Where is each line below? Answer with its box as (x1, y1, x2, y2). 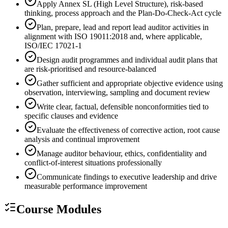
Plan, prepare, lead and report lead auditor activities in (37, 23, 209, 32)
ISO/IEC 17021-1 (24, 41, 82, 50)
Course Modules (16, 203, 101, 216)
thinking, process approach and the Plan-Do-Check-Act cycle (24, 9, 221, 18)
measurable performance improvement (24, 182, 147, 191)
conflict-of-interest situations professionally (24, 158, 162, 167)
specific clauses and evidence (24, 111, 118, 121)
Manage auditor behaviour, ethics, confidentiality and (37, 149, 207, 158)
